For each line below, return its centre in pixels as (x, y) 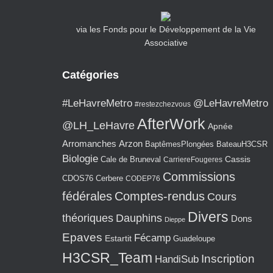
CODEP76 (143, 178)
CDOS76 (78, 179)
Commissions (199, 177)
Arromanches (89, 144)
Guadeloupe (194, 239)
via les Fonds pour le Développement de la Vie (166, 29)
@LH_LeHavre (98, 126)
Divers (208, 217)
